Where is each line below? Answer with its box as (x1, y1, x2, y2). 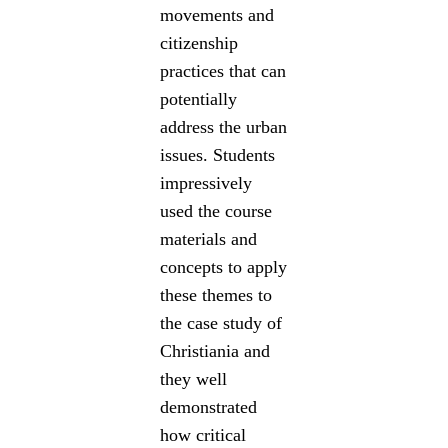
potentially (160, 88, 238, 109)
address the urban (160, 116, 288, 137)
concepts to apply (160, 256, 288, 277)
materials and (160, 228, 258, 249)
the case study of (160, 312, 283, 333)
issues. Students (160, 144, 276, 165)
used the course (160, 200, 273, 221)
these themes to (160, 284, 273, 305)
